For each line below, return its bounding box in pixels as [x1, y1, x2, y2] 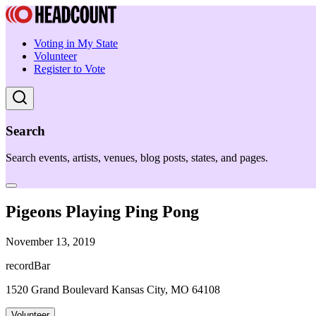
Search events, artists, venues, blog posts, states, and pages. [6, 152, 268, 164]
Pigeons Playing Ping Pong [6, 202, 199, 221]
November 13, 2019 [6, 236, 95, 248]
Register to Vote [34, 63, 105, 75]
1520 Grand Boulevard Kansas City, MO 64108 [6, 284, 220, 296]
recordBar [6, 260, 50, 272]
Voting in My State [34, 37, 118, 49]
